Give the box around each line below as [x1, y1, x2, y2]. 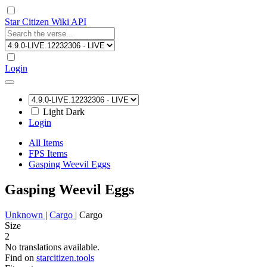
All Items [29, 138, 63, 148]
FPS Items [29, 148, 67, 159]
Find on [5, 252, 34, 263]
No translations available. [5, 241, 100, 252]
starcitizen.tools [36, 252, 94, 263]
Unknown [5, 209, 45, 220]
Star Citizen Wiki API [5, 17, 86, 27]
